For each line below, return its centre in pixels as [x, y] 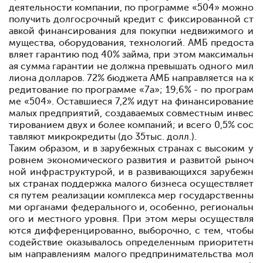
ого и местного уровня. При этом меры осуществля [131, 219]
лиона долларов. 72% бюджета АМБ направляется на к [131, 78]
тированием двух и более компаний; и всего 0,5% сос [131, 125]
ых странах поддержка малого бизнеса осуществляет [131, 184]
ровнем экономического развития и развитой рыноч [131, 160]
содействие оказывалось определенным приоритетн [131, 242]
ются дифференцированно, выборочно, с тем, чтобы [131, 231]
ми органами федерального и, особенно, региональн [131, 207]
